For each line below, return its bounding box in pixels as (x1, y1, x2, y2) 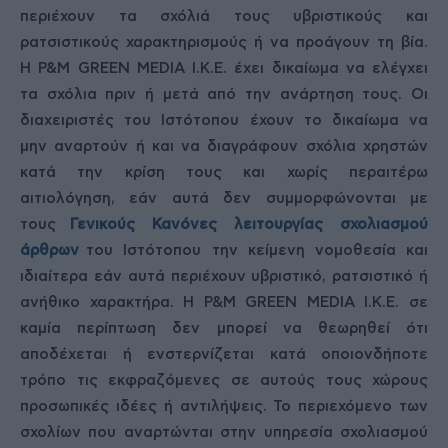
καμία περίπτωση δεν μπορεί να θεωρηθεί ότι (20, 321, 428, 336)
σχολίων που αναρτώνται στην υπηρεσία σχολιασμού (20, 425, 428, 440)
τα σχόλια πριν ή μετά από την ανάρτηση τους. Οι (20, 87, 428, 102)
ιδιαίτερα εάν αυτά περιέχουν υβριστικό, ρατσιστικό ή (20, 269, 428, 284)
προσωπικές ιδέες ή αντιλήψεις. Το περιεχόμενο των (20, 399, 428, 414)
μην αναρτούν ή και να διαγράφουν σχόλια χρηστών (20, 139, 428, 154)
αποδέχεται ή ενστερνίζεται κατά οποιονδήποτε (20, 347, 428, 362)
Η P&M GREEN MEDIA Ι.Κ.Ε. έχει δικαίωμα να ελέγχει (20, 61, 428, 76)
